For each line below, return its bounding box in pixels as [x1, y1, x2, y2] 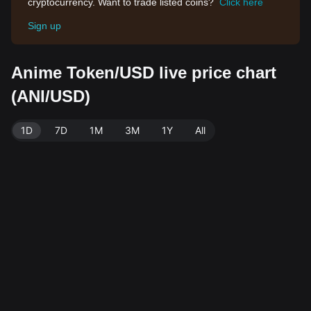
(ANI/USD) [11, 87, 90, 106]
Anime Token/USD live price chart [11, 63, 276, 82]
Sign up [28, 20, 61, 31]
